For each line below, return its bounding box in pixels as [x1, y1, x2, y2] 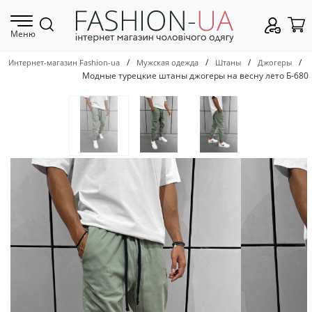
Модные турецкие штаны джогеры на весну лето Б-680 [82, 69, 309, 81]
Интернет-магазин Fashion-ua [8, 57, 120, 68]
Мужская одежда [136, 57, 198, 68]
